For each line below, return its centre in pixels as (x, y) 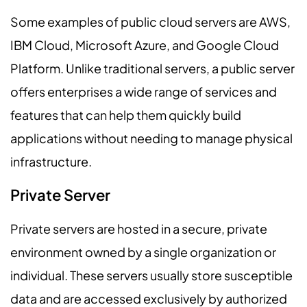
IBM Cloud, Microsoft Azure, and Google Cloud (145, 45)
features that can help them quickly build (126, 115)
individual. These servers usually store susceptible (151, 275)
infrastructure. (51, 162)
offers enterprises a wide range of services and (144, 92)
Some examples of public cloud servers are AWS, (150, 22)
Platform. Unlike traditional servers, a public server (152, 69)
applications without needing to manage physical (151, 138)
